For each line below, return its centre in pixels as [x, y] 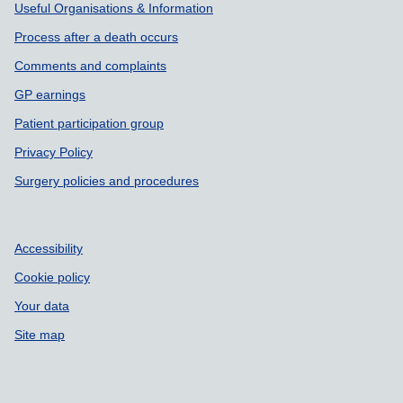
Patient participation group [89, 123]
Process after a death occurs [96, 37]
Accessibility [49, 248]
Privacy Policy [54, 152]
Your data [42, 306]
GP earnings [50, 94]
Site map [40, 335]
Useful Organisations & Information [114, 8]
